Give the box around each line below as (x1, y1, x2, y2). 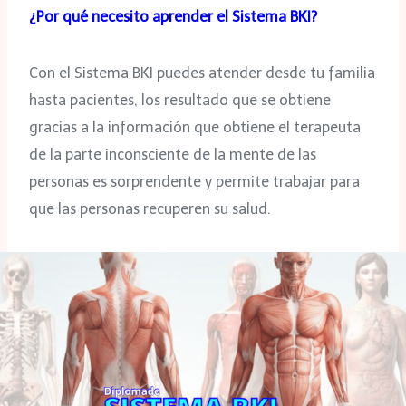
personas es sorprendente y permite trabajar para (29, 172, 360, 190)
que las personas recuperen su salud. (29, 199, 271, 217)
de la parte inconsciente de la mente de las (29, 145, 316, 163)
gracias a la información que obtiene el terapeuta (29, 118, 361, 136)
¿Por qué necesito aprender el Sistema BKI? (29, 7, 317, 25)
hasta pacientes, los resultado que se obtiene (29, 91, 331, 109)
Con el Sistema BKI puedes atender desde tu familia (29, 63, 375, 82)
